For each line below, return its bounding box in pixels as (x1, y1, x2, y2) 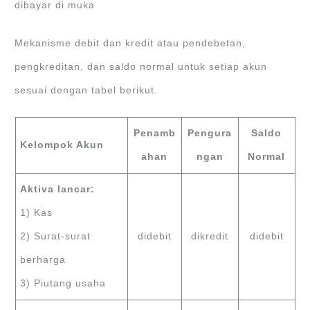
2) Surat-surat (20, 231, 91, 242)
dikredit (191, 231, 228, 242)
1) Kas (20, 208, 53, 219)
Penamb (133, 128, 176, 139)
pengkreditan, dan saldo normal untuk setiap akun (15, 61, 268, 72)
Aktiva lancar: (20, 184, 95, 195)
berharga (20, 255, 66, 266)
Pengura (188, 128, 232, 139)
